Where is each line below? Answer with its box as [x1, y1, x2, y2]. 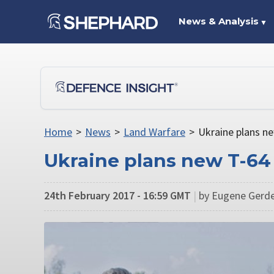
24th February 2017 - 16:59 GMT [44, 188, 191, 202]
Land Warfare [123, 125, 185, 139]
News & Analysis [178, 15, 259, 27]
